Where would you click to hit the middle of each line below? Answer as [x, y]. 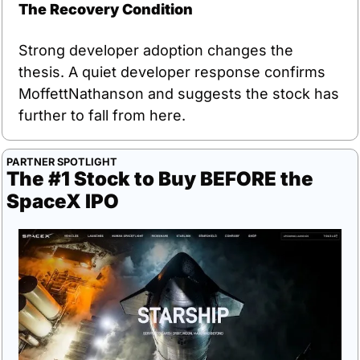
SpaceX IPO [63, 202]
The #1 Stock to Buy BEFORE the [160, 179]
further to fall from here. [102, 116]
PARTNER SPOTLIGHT [62, 162]
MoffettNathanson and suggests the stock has [179, 94]
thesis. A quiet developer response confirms [172, 72]
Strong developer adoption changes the [156, 51]
